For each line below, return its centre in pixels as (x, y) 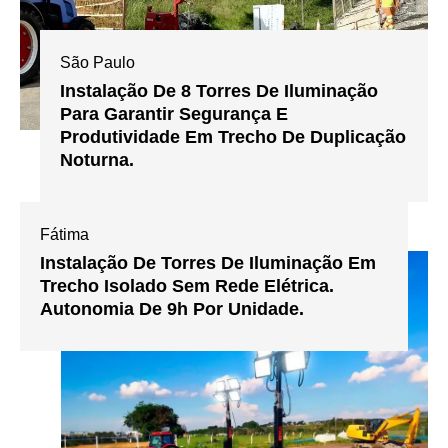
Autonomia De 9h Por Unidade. (172, 308)
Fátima (64, 234)
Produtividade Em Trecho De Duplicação (233, 136)
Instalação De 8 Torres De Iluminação (219, 90)
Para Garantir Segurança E (174, 113)
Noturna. (97, 159)
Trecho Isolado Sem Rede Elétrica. (187, 285)
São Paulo (98, 62)
